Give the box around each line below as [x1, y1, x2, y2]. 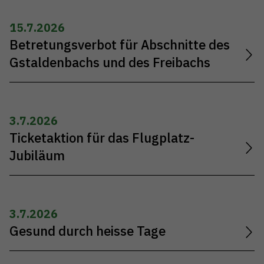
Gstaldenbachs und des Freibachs [9, 54, 210, 71]
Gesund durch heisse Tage [9, 223, 166, 240]
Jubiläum [9, 147, 65, 164]
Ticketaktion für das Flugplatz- [9, 130, 194, 147]
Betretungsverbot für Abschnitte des [9, 36, 230, 53]
